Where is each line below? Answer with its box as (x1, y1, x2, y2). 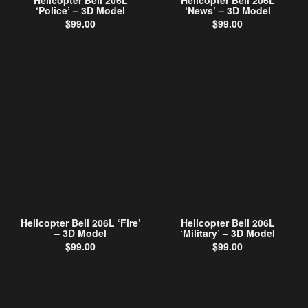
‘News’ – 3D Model (184, 3, 271, 17)
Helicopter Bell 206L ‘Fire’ (20, 216, 141, 230)
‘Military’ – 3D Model (180, 226, 275, 240)
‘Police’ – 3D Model (36, 3, 125, 17)
